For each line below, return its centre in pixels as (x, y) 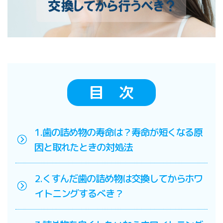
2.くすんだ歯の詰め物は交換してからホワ (118, 178)
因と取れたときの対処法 (83, 147)
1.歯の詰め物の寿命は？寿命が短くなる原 (118, 132)
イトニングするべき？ (79, 193)
